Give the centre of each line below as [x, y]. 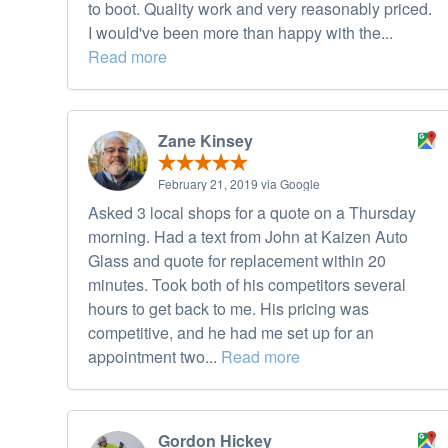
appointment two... [154, 357]
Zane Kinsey [205, 141]
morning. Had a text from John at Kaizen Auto [248, 237]
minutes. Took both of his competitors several [247, 285]
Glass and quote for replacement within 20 [237, 261]
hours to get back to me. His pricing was [228, 309]
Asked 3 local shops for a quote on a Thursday [252, 213]
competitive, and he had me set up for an [231, 333]
